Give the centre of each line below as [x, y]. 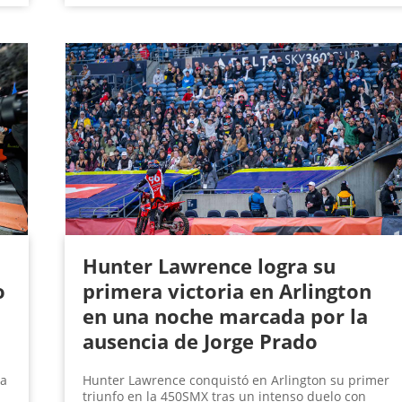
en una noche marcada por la [225, 316]
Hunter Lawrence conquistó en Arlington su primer [236, 380]
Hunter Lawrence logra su [209, 266]
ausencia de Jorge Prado [200, 341]
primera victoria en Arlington [227, 291]
